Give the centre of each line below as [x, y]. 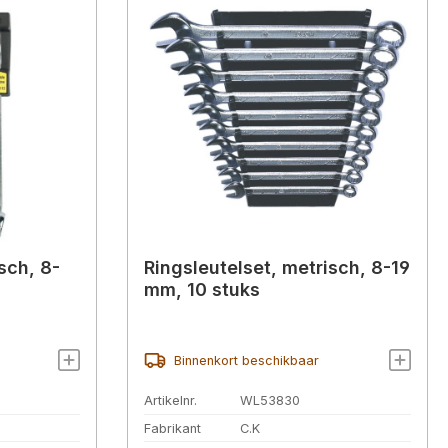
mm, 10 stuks [202, 290]
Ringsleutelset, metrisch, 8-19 [277, 268]
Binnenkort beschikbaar [246, 360]
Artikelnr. [170, 400]
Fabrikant [172, 428]
